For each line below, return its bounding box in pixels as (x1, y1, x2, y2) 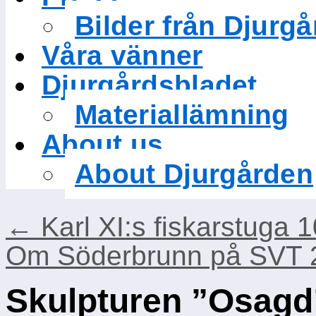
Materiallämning (75, 99, 289, 130)
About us (42, 128, 164, 159)
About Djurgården (75, 158, 314, 189)
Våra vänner (42, 39, 203, 71)
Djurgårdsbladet (42, 69, 257, 100)
